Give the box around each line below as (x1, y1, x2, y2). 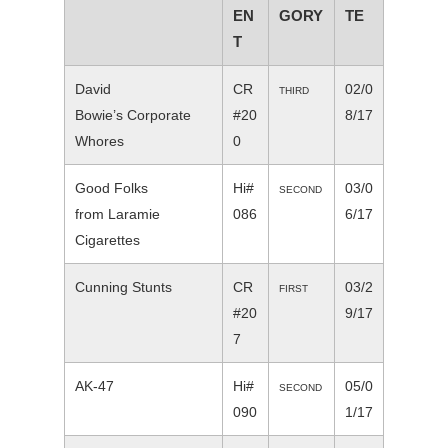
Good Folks (75, 180, 148, 197)
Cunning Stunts (75, 279, 172, 296)
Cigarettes (75, 232, 140, 249)
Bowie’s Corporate (75, 107, 191, 124)
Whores (75, 133, 124, 150)
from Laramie (75, 206, 160, 223)
